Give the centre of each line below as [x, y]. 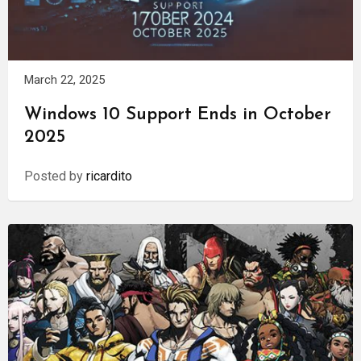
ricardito [109, 176]
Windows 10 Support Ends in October [178, 115]
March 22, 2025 [64, 80]
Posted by [55, 176]
